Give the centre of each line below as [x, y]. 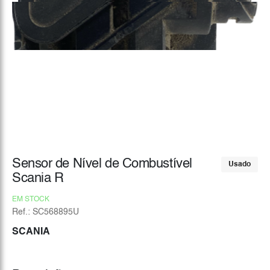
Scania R [38, 178]
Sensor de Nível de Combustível [102, 164]
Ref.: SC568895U [46, 212]
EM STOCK [31, 199]
